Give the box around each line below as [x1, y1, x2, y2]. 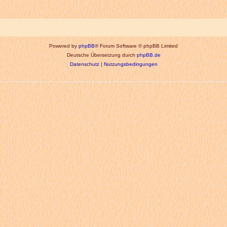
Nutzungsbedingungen [103, 61, 158, 67]
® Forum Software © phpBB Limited [95, 43, 178, 49]
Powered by [49, 43, 79, 49]
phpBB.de [136, 52, 161, 58]
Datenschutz [69, 61, 99, 67]
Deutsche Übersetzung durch [66, 52, 137, 58]
